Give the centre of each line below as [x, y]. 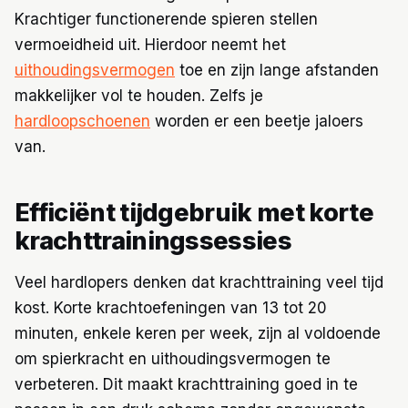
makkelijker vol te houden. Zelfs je [139, 95]
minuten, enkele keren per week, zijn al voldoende [198, 334]
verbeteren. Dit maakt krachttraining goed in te [186, 385]
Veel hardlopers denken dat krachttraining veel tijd [199, 283]
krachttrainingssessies [153, 241]
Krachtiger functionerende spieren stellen [166, 19]
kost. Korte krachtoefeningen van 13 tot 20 [171, 308]
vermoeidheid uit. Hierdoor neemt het [150, 44]
